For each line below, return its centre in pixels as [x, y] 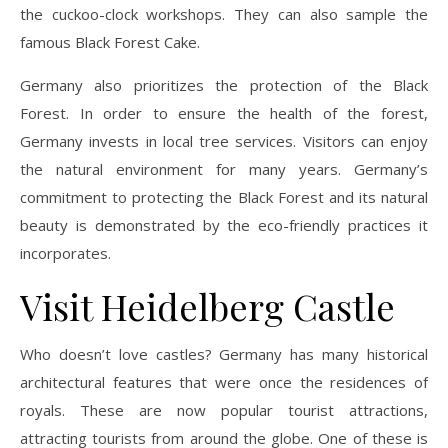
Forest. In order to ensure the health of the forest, [224, 112]
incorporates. [65, 252]
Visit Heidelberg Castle [207, 305]
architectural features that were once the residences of [224, 381]
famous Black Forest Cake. [110, 41]
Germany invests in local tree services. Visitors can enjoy [224, 140]
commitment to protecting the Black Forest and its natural [224, 196]
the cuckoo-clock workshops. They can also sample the [224, 13]
